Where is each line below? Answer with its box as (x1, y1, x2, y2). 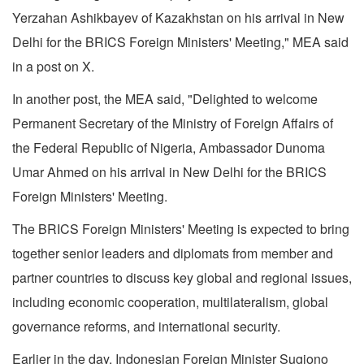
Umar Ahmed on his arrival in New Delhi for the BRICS (12, 162, 327, 182)
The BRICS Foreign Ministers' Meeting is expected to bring (12, 219, 349, 239)
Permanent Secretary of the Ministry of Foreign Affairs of (12, 114, 333, 133)
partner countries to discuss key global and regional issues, (12, 268, 352, 288)
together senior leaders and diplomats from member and (12, 244, 333, 263)
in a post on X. (12, 57, 94, 76)
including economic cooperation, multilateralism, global (12, 292, 328, 312)
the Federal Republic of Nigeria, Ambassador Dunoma (12, 138, 325, 158)
